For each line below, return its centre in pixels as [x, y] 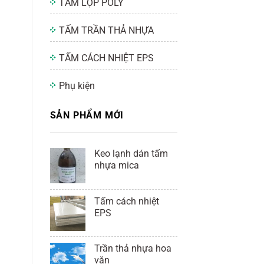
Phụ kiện [77, 85]
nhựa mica [116, 166]
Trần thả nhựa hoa [133, 249]
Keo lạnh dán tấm [131, 154]
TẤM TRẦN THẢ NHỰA [106, 30]
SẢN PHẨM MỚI [87, 115]
